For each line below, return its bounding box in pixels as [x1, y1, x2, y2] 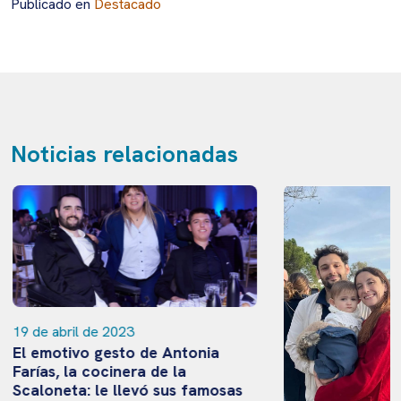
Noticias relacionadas [11, 139, 238, 170]
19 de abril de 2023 [10, 322, 132, 342]
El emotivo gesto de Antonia [10, 342, 218, 363]
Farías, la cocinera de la [10, 361, 184, 382]
